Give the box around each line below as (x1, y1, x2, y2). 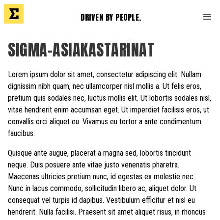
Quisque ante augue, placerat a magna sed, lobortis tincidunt (8, 148, 191, 158)
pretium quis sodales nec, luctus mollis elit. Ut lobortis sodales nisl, (8, 93, 211, 103)
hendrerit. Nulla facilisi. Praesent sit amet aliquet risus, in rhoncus (8, 207, 206, 217)
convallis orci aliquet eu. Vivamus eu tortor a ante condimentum (8, 117, 201, 126)
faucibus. (8, 129, 35, 138)
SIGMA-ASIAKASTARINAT (8, 38, 154, 62)
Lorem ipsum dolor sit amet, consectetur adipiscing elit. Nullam (8, 70, 201, 79)
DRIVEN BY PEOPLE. (81, 11, 141, 23)
